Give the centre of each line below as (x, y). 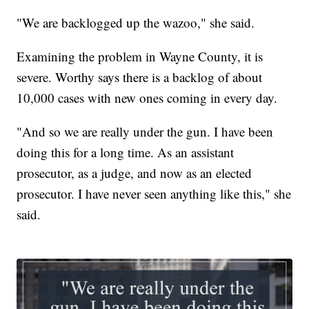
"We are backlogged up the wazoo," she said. (136, 22)
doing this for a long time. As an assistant (126, 152)
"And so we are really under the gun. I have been (145, 131)
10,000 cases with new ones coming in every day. (147, 97)
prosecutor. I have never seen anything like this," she (154, 193)
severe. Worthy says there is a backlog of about (140, 77)
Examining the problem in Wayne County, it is (140, 56)
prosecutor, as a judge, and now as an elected (134, 172)
